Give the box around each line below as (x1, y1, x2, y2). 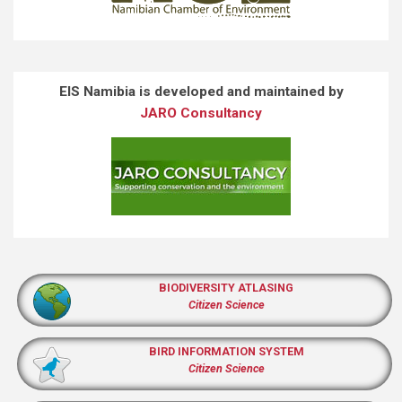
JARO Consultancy (140, 104, 262, 121)
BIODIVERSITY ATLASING (159, 280, 293, 294)
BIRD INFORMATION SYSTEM (148, 344, 304, 358)
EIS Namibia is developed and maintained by (58, 83, 344, 100)
